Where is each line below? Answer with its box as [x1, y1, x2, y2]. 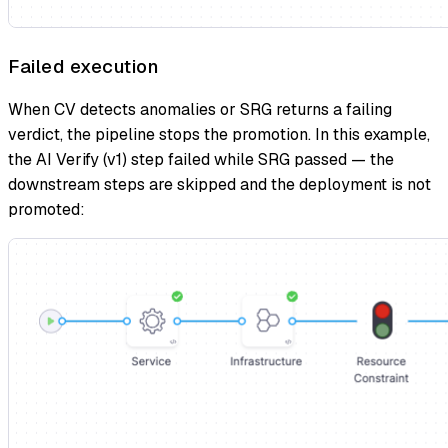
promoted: [8, 199, 85, 221]
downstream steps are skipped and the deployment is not [8, 174, 431, 196]
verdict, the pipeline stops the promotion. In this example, [8, 124, 430, 146]
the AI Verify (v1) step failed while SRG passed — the [8, 149, 394, 171]
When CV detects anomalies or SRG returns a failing [8, 99, 392, 121]
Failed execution [8, 53, 158, 79]
